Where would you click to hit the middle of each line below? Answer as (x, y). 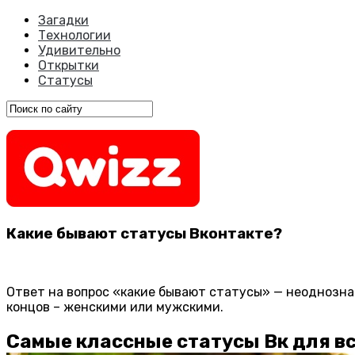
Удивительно (79, 50)
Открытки (69, 65)
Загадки (63, 20)
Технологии (74, 35)
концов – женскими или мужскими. (115, 307)
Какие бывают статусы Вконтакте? (144, 233)
